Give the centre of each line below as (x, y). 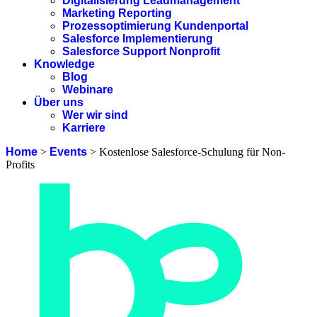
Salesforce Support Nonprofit (141, 51)
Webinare (88, 90)
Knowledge (64, 64)
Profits (20, 165)
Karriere (84, 128)
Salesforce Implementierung (138, 39)
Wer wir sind (95, 115)
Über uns (59, 102)
